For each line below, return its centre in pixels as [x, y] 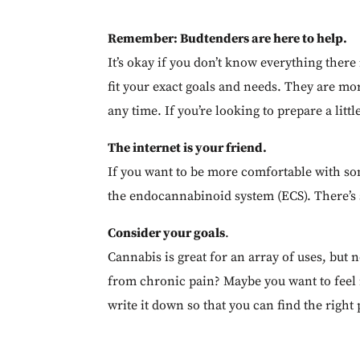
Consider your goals [167, 233]
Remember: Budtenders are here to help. [228, 38]
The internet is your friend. [188, 147]
